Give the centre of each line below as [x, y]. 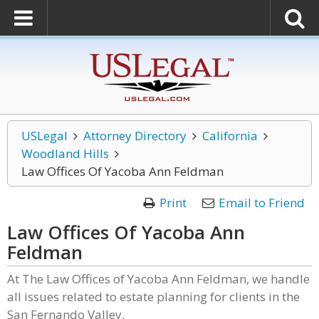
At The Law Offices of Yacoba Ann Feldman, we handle [158, 279]
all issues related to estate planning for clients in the [153, 297]
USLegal [45, 136]
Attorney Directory [135, 136]
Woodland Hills [65, 153]
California [230, 136]
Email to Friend [262, 203]
